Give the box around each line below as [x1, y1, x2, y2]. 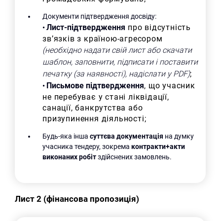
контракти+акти [131, 142, 185, 150]
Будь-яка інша [42, 132, 90, 140]
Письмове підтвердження [46, 80, 145, 90]
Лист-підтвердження [46, 22, 126, 32]
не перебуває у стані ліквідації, [42, 92, 169, 102]
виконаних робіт [42, 152, 97, 161]
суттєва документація [90, 132, 164, 140]
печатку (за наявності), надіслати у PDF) [42, 69, 190, 78]
